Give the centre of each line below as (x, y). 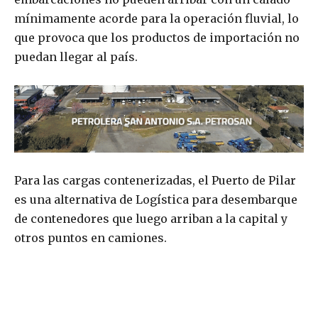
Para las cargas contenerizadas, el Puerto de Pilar (155, 181)
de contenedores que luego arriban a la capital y (151, 219)
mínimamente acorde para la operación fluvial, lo (157, 19)
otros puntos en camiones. (91, 238)
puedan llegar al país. (76, 57)
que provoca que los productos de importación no (157, 38)
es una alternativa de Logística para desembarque (156, 200)
